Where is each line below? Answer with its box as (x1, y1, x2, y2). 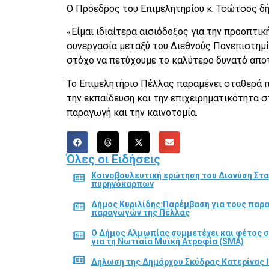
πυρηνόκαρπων (91, 178, 154, 189)
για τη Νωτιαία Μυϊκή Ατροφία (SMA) (91, 236, 244, 246)
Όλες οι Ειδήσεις (66, 151, 160, 166)
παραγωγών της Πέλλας (91, 207, 190, 217)
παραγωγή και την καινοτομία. (66, 106, 198, 118)
